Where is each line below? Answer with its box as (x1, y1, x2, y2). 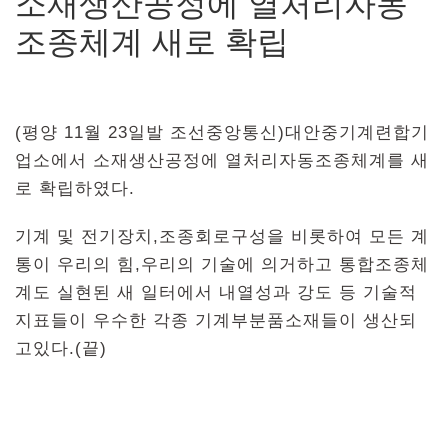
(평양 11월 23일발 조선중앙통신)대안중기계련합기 (15, 122, 429, 142)
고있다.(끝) (15, 338, 107, 358)
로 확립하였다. (15, 178, 135, 198)
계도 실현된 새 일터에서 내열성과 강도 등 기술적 (15, 282, 417, 302)
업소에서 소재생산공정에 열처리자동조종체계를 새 (15, 150, 429, 170)
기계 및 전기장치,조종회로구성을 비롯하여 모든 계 (15, 226, 429, 246)
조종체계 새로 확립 (15, 23, 289, 60)
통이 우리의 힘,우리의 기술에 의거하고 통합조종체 (15, 254, 429, 274)
